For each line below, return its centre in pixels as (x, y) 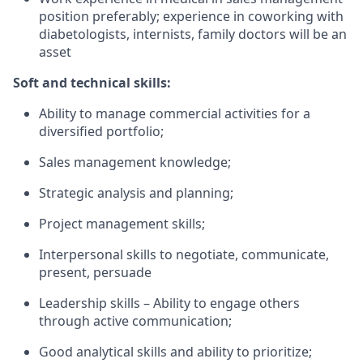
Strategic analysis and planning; (136, 193)
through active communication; (135, 321)
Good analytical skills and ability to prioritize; (175, 352)
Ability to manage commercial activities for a (175, 113)
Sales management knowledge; (135, 162)
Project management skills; (122, 224)
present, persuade (95, 272)
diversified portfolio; (101, 131)
